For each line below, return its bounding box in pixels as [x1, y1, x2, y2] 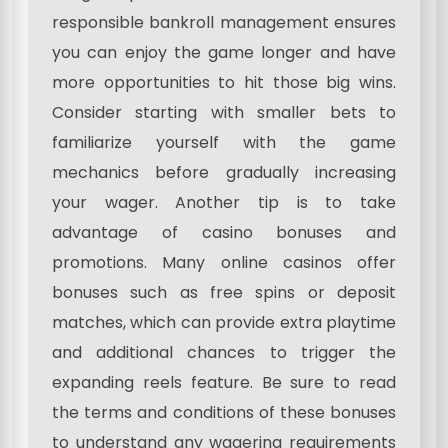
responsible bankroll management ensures [52, 11, 396, 35]
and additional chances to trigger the [52, 341, 396, 365]
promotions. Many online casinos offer [52, 251, 396, 275]
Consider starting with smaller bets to [52, 101, 396, 125]
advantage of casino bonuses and [52, 221, 396, 245]
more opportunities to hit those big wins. [52, 71, 396, 95]
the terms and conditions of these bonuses [52, 401, 396, 425]
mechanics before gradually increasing [52, 161, 396, 185]
